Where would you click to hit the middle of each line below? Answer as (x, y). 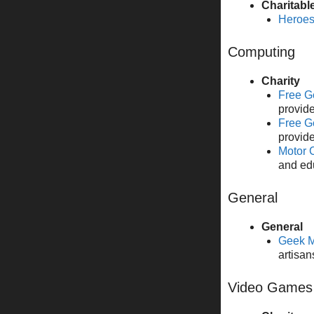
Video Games (270, 287)
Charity (281, 81)
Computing (261, 52)
